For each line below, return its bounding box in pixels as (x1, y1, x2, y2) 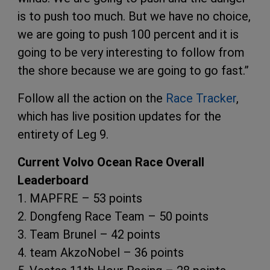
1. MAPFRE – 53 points (17, 190, 142, 206)
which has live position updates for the (17, 108, 221, 124)
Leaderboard (17, 172, 89, 187)
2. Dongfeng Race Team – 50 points (17, 209, 209, 224)
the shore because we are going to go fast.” (17, 63, 249, 78)
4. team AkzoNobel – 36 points (17, 245, 184, 260)
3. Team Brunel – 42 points (17, 227, 160, 242)
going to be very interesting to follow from (17, 45, 245, 60)
